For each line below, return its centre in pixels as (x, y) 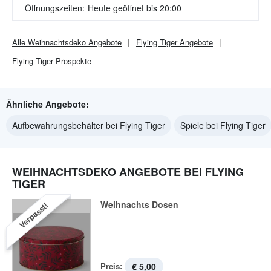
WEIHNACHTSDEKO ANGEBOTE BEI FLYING (128, 172)
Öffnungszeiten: (55, 8)
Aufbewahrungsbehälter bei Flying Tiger (89, 125)
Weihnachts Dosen (139, 204)
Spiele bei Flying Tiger (223, 125)
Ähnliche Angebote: (47, 104)
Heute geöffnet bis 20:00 (135, 8)
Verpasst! (33, 215)
